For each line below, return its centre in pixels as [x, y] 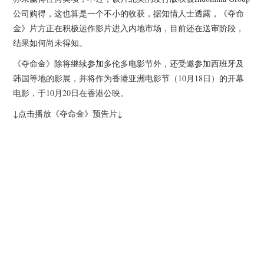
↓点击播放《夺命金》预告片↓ [68, 113]
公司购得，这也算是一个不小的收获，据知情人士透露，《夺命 [129, 13]
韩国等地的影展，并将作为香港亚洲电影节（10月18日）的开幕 [129, 78]
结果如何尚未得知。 [50, 42]
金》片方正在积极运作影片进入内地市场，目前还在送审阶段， [129, 28]
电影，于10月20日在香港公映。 [71, 93]
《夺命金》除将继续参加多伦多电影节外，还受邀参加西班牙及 [129, 63]
